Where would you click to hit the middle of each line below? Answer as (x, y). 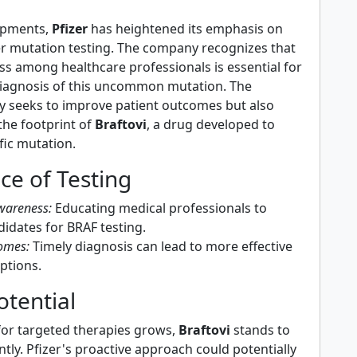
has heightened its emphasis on (185, 28)
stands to (260, 330)
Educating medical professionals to (159, 208)
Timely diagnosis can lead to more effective (161, 246)
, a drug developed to (211, 124)
